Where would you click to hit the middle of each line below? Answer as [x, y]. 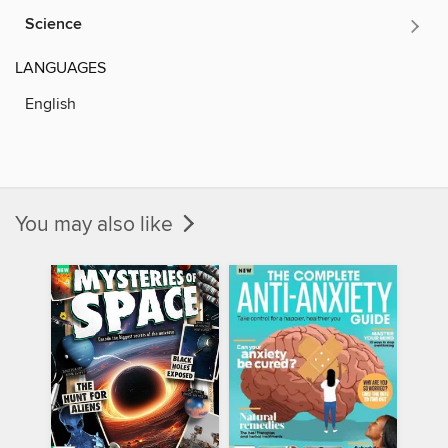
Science [53, 24]
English [50, 103]
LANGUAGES [60, 67]
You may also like [96, 224]
